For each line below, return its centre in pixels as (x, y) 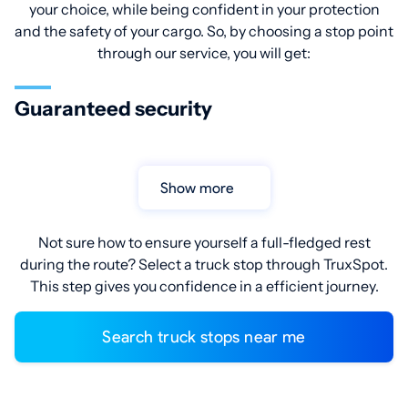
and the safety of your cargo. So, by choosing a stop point (204, 31)
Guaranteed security (113, 109)
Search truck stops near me (209, 337)
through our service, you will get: (204, 53)
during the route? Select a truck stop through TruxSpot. (204, 264)
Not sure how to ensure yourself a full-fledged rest (204, 242)
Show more (201, 188)
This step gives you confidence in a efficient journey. (204, 286)
